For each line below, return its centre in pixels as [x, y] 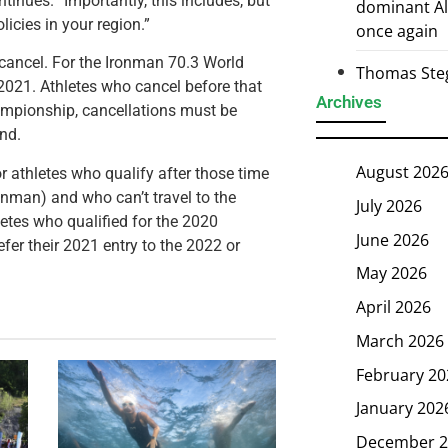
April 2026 [393, 306]
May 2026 [391, 273]
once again [397, 31]
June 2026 [392, 239]
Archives [349, 102]
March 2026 [400, 340]
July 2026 [389, 205]
